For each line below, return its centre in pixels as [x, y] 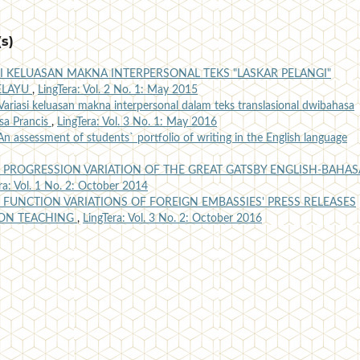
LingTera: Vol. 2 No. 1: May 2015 [118, 90]
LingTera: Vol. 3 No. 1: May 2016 [137, 123]
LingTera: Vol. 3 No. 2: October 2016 [172, 219]
